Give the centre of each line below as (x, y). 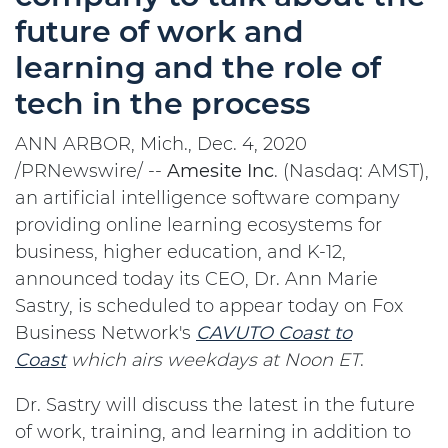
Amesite (204, 171)
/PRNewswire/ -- (91, 171)
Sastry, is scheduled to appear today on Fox (209, 306)
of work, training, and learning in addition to (213, 432)
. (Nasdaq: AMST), (351, 171)
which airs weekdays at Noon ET (215, 360)
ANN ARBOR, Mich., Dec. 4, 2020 (161, 144)
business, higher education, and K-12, (180, 252)
